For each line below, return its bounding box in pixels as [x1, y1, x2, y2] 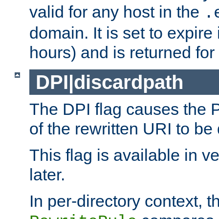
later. [29, 165, 65, 184]
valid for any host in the [29, 2, 204, 21]
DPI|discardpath [35, 71, 183, 93]
